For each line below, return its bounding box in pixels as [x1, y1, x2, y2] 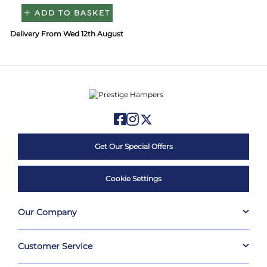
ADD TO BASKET [34, 8, 110, 17]
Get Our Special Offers [94, 141, 173, 151]
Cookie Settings [105, 173, 162, 183]
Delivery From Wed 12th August [10, 29, 123, 39]
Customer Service [17, 241, 92, 252]
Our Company [17, 207, 77, 218]
